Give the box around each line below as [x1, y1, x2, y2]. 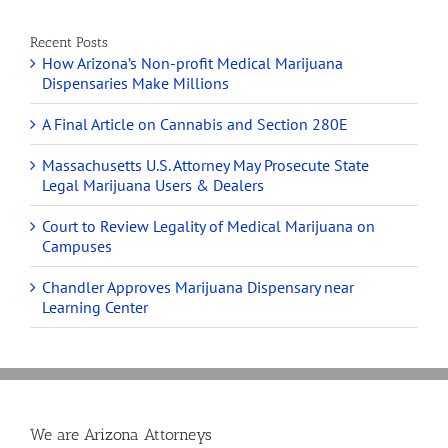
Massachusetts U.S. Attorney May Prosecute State [42, 155, 369, 176]
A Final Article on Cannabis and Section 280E [42, 114, 348, 135]
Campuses [42, 236, 112, 257]
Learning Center [42, 297, 148, 318]
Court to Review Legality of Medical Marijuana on [42, 216, 375, 237]
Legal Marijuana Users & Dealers [42, 175, 264, 196]
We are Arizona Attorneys [30, 425, 212, 445]
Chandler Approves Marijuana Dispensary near [42, 277, 354, 298]
